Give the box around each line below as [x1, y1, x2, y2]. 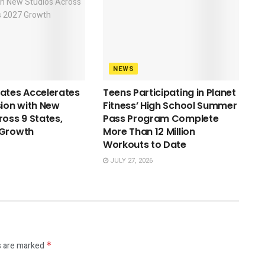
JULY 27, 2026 [108, 155, 153, 166]
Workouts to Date [102, 137, 186, 151]
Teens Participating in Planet [102, 85, 236, 99]
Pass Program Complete [102, 111, 219, 125]
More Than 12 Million [102, 124, 195, 138]
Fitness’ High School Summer [102, 98, 237, 112]
